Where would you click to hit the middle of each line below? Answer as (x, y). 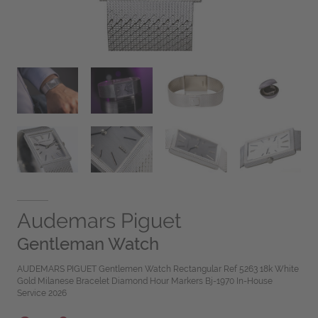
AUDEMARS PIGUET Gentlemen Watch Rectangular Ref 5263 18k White (158, 269)
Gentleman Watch (88, 244)
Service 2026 (42, 294)
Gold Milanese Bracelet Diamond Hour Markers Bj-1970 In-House (144, 281)
